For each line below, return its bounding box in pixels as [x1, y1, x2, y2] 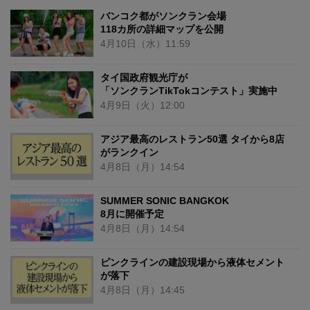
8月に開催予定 [100, 208, 164, 220]
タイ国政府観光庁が [100, 71, 188, 83]
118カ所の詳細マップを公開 [100, 23, 224, 35]
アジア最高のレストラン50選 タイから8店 [100, 134, 284, 145]
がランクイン [100, 147, 158, 158]
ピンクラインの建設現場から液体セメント [100, 257, 284, 268]
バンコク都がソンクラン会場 [100, 10, 226, 21]
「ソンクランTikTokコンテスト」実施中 [100, 84, 277, 96]
